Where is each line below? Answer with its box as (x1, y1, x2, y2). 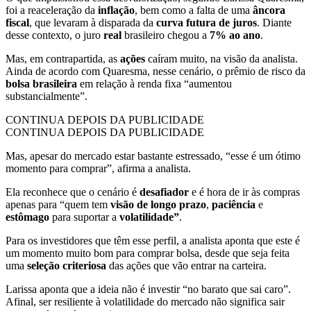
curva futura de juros (156, 16, 257, 28)
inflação (98, 3, 135, 16)
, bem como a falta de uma (135, 3, 253, 16)
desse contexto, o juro (6, 28, 101, 41)
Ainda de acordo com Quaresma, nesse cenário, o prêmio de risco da (6, 65, 305, 77)
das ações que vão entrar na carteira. (109, 259, 269, 271)
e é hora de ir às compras (192, 185, 300, 198)
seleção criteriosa (27, 259, 109, 271)
